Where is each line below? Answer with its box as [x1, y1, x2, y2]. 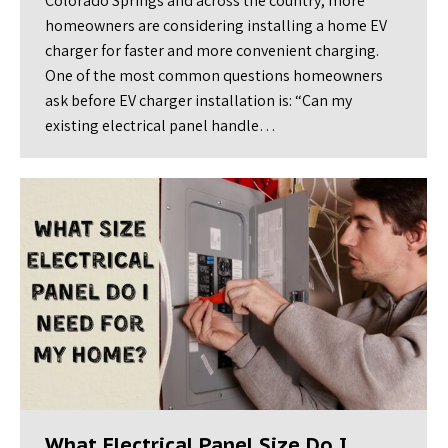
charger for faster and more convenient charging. [45, 40, 379, 61]
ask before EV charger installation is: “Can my [45, 90, 352, 111]
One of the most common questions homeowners [45, 65, 383, 86]
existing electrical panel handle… [45, 115, 276, 136]
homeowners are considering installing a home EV [45, 15, 387, 36]
